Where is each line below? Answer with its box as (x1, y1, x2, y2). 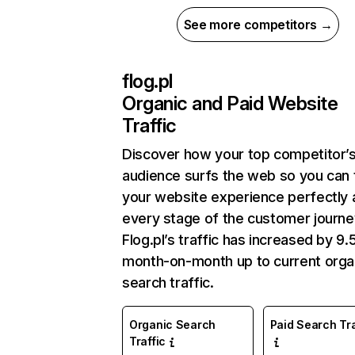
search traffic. (122, 274, 214, 291)
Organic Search (129, 318, 216, 331)
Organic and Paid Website (122, 92, 338, 115)
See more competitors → (183, 17, 333, 32)
